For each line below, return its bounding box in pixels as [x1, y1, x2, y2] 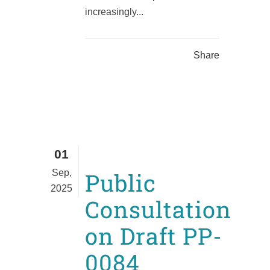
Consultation [85, 194, 231, 225]
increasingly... [85, 7, 143, 17]
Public [85, 168, 156, 198]
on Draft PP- [85, 221, 222, 251]
